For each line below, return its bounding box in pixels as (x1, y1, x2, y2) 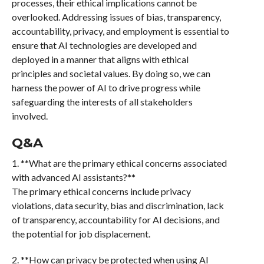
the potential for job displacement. (11, 228, 150, 239)
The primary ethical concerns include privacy (11, 186, 191, 197)
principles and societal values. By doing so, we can (11, 68, 210, 79)
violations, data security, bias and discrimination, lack (11, 200, 224, 211)
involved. (11, 110, 48, 121)
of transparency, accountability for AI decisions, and (11, 214, 220, 225)
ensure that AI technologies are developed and (11, 39, 197, 51)
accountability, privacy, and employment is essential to (11, 25, 229, 37)
